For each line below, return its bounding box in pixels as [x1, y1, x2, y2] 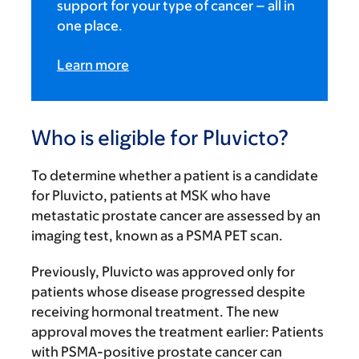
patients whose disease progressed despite [31, 284, 305, 301]
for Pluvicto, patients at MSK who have [31, 188, 271, 204]
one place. [57, 18, 123, 34]
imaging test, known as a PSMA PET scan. [31, 228, 285, 244]
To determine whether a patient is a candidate [31, 167, 318, 184]
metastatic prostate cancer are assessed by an [31, 208, 321, 224]
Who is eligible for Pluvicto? [31, 125, 293, 150]
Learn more [57, 57, 129, 74]
